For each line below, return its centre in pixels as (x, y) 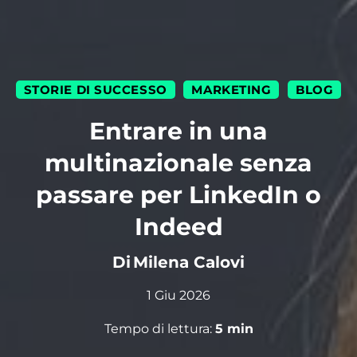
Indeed (178, 227)
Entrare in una (178, 131)
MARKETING (231, 90)
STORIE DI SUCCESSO (95, 90)
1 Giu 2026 (178, 295)
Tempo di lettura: (159, 328)
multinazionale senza (178, 163)
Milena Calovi (189, 262)
